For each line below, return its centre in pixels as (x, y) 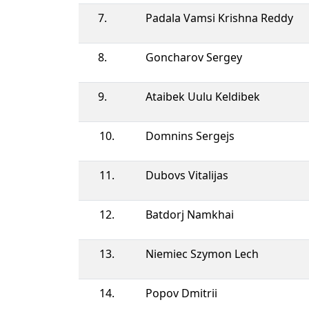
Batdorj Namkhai (190, 214)
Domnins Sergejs (190, 136)
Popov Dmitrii (181, 293)
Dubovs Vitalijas (187, 175)
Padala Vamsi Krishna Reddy (219, 18)
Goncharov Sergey (194, 57)
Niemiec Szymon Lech (202, 253)
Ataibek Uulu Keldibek (203, 96)
